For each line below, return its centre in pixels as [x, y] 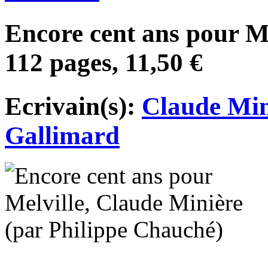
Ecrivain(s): [73, 106]
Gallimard [62, 135]
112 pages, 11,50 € [104, 62]
